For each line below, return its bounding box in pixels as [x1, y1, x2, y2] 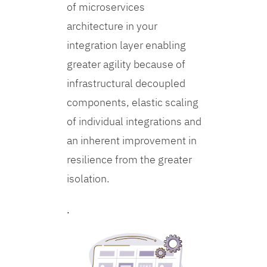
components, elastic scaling [67, 95, 199, 110]
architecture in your [67, 19, 158, 33]
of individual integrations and [67, 114, 202, 129]
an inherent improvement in [67, 133, 197, 148]
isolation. [67, 172, 110, 186]
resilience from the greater [67, 153, 193, 167]
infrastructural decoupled [67, 76, 186, 91]
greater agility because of [67, 57, 186, 72]
